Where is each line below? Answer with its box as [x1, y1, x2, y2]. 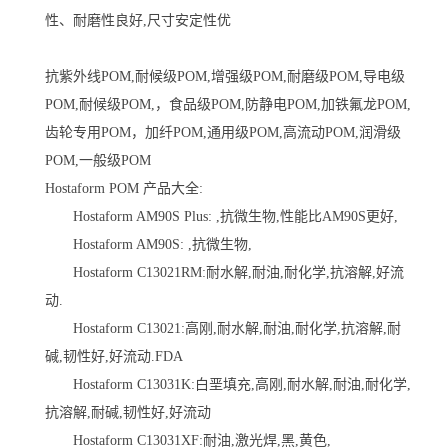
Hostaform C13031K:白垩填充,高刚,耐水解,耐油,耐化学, [45, 376, 411, 392]
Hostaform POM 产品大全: [45, 180, 203, 196]
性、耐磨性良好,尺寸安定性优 [45, 12, 231, 28]
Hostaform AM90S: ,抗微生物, [45, 236, 252, 252]
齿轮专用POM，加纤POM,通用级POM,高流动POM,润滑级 [45, 124, 401, 140]
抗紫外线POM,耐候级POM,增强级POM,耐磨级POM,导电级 [45, 68, 405, 84]
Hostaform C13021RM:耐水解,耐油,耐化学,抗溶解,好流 [45, 264, 404, 280]
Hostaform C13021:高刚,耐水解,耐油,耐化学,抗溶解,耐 [45, 320, 401, 336]
